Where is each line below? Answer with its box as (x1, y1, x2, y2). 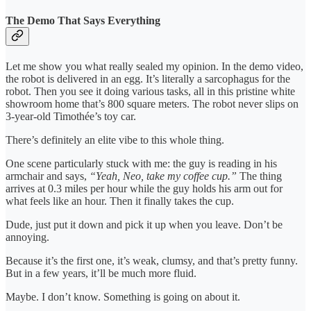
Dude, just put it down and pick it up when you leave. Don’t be (6, 218, 283, 230)
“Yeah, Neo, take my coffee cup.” (90, 169, 237, 182)
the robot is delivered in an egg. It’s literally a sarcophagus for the (6, 72, 290, 85)
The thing (237, 169, 282, 182)
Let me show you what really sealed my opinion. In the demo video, (6, 60, 303, 72)
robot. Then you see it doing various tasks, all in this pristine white (6, 85, 295, 97)
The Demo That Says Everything (6, 14, 160, 26)
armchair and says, (6, 169, 90, 182)
